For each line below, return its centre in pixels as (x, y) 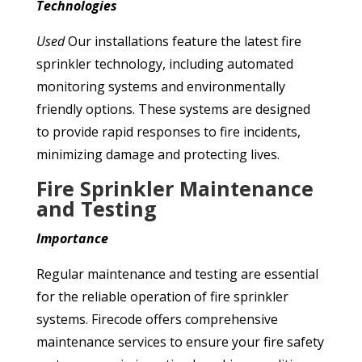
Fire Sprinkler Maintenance (175, 189)
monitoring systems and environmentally (160, 87)
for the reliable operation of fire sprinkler (162, 297)
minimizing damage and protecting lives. (158, 155)
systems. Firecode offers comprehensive (157, 320)
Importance (72, 239)
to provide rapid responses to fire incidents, (168, 132)
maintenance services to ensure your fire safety (180, 342)
